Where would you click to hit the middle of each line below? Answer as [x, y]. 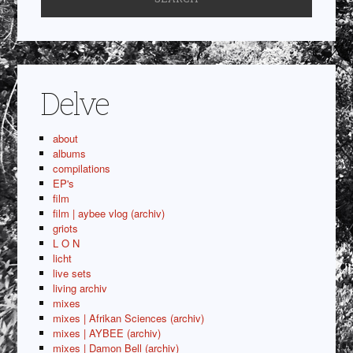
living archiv [80, 288]
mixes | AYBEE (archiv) [107, 333]
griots [66, 228]
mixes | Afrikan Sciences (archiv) [129, 318]
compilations [82, 168]
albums [70, 153]
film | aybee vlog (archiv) [109, 213]
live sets [72, 273]
